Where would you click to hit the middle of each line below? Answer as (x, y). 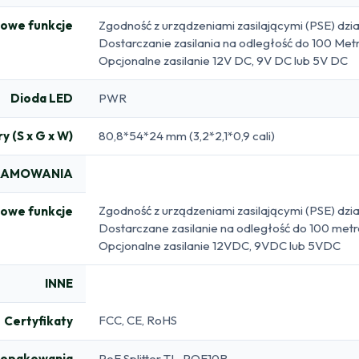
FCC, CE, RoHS (138, 320)
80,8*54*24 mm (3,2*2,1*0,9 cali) (187, 135)
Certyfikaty (38, 321)
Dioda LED (42, 98)
